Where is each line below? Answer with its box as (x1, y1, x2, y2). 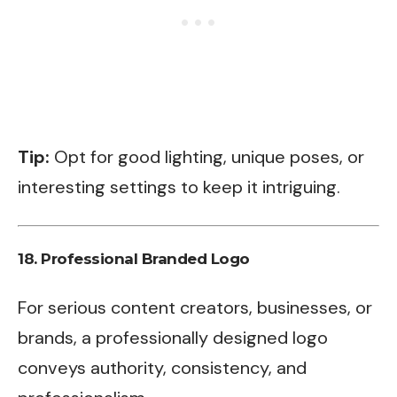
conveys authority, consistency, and (18, 355, 307, 379)
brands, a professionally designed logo (18, 325, 328, 349)
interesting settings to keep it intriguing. (18, 175, 340, 198)
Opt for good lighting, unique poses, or (50, 145, 364, 168)
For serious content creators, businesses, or (18, 295, 372, 319)
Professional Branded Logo (41, 250, 250, 268)
